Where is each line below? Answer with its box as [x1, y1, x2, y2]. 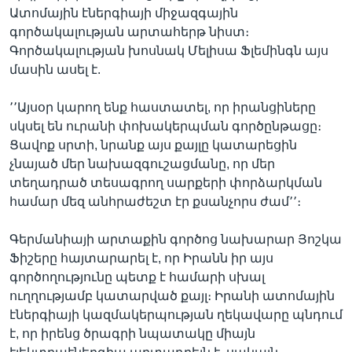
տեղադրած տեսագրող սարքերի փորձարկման [9, 176, 322, 189]
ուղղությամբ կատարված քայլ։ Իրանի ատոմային [9, 289, 335, 302]
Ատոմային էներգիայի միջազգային [9, 6, 238, 20]
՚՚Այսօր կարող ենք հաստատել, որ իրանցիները [9, 101, 316, 114]
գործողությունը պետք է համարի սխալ [9, 270, 265, 284]
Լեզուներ [25, 51, 88, 65]
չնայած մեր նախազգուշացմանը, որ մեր [9, 157, 275, 170]
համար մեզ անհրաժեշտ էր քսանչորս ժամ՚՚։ [9, 195, 301, 208]
